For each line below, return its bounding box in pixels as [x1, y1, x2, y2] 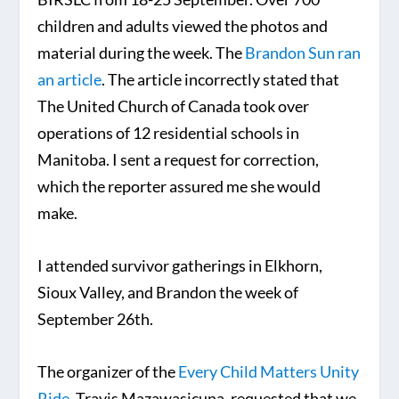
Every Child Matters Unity [178, 361, 360, 381]
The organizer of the [37, 361, 179, 381]
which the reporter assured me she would [37, 176, 322, 197]
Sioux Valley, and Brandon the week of [37, 281, 299, 302]
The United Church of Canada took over [37, 96, 310, 117]
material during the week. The [37, 43, 246, 63]
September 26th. [37, 308, 154, 329]
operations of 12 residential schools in [37, 123, 300, 143]
